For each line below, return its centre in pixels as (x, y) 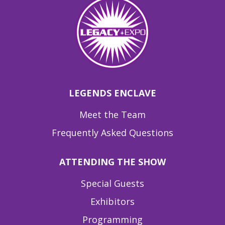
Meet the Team (113, 115)
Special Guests (113, 184)
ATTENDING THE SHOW (113, 162)
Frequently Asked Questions (113, 133)
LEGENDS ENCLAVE (113, 93)
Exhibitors (113, 202)
